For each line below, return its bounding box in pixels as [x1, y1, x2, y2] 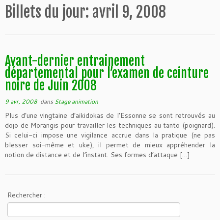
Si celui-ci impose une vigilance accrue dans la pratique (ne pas [5, 130, 215, 140]
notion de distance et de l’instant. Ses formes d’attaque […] [5, 150, 190, 160]
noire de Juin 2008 [5, 78, 97, 93]
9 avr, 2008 [5, 97, 37, 106]
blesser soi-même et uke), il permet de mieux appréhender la [5, 140, 215, 150]
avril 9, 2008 [92, 2, 166, 22]
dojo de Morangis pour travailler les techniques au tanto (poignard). [5, 120, 215, 130]
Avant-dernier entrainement [5, 53, 145, 69]
